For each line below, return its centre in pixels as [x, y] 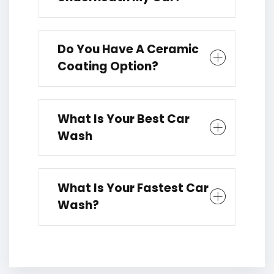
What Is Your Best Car [124, 119]
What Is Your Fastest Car [133, 188]
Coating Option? [108, 67]
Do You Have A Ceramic [128, 50]
